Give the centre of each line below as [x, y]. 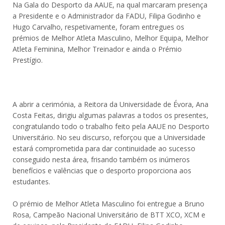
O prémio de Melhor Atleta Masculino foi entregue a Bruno [108, 204]
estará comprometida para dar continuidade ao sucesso [104, 148]
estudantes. [31, 182]
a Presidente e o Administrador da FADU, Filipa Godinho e [107, 16]
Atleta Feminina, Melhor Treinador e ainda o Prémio [97, 49]
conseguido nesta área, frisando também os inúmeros [101, 159]
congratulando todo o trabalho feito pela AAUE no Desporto [111, 126]
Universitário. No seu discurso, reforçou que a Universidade [109, 137]
